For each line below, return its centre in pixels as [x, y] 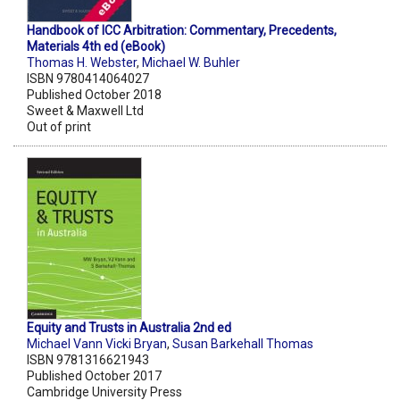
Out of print [59, 127]
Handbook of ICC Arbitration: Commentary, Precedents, [182, 31]
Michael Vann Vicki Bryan [97, 344]
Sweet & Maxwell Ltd [85, 111]
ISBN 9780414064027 [88, 79]
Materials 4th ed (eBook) [96, 47]
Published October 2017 [94, 376]
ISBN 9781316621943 [88, 360]
